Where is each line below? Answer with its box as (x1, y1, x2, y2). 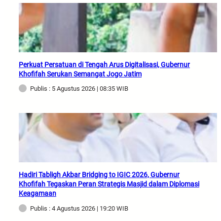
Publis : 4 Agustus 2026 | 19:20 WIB (30, 205, 128, 213)
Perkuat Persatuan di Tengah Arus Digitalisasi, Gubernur (19, 60, 190, 69)
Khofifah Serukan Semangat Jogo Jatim (19, 70, 142, 78)
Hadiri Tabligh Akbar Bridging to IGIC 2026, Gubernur (19, 171, 180, 179)
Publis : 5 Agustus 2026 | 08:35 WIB (30, 85, 128, 93)
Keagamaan (19, 189, 56, 198)
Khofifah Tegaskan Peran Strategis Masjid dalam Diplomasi (19, 180, 199, 188)
